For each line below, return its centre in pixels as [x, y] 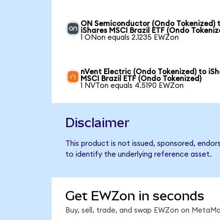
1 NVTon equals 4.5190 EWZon [132, 85]
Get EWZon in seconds [135, 196]
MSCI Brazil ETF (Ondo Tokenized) [141, 79]
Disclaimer [97, 123]
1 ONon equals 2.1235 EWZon [130, 37]
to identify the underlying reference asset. [138, 155]
